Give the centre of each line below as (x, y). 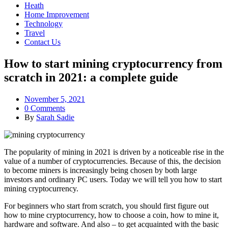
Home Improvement (57, 15)
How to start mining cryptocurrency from (113, 64)
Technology (44, 24)
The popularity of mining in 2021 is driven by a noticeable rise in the (114, 152)
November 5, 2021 (55, 99)
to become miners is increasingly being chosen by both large (101, 170)
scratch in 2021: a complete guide (91, 78)
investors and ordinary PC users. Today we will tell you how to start (113, 180)
